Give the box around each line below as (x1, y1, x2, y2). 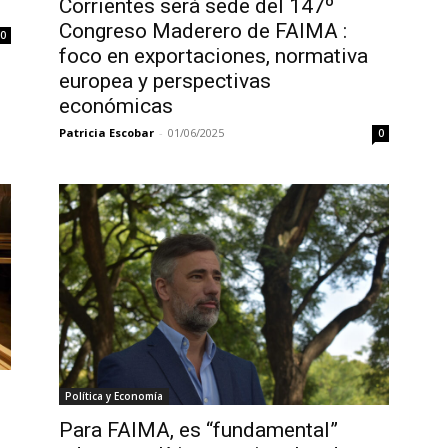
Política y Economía (64, 388, 163, 403)
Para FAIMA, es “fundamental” (58, 417, 338, 442)
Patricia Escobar (58, 124, 154, 140)
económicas (58, 93, 173, 118)
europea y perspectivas (58, 68, 271, 93)
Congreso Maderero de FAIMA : (58, 18, 347, 43)
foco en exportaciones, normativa (58, 43, 368, 68)
